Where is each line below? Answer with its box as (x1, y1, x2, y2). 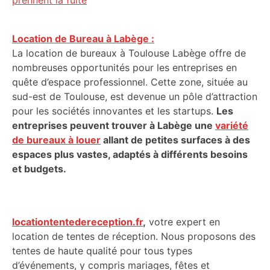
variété (215, 119, 248, 131)
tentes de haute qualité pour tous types (12, 245, 192, 257)
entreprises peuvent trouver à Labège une (12, 119, 215, 131)
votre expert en (146, 216, 220, 228)
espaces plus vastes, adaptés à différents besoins (12, 148, 248, 160)
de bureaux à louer (12, 134, 101, 146)
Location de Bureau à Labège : (12, 33, 154, 45)
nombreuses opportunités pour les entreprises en (12, 61, 237, 74)
